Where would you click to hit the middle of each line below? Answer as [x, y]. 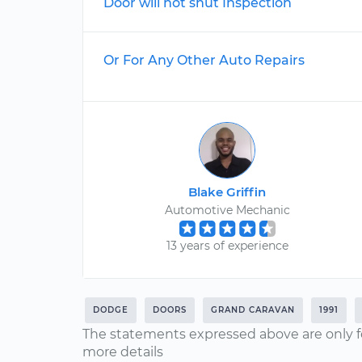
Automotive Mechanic [227, 210]
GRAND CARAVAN [253, 310]
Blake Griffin [227, 192]
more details [123, 352]
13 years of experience [227, 246]
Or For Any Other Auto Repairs [204, 60]
